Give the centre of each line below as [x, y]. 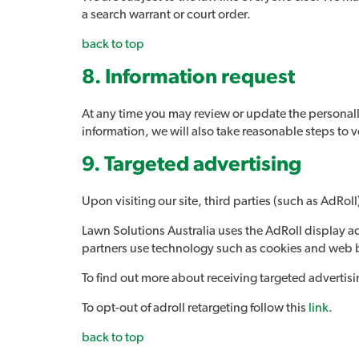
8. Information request [188, 77]
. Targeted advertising [198, 164]
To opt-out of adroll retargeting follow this [195, 308]
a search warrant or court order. [166, 14]
